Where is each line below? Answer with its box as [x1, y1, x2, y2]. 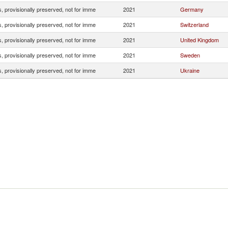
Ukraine [180, 66, 199, 74]
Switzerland [180, 20, 209, 28]
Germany [180, 5, 204, 13]
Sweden [180, 51, 200, 59]
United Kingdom [180, 36, 219, 44]
